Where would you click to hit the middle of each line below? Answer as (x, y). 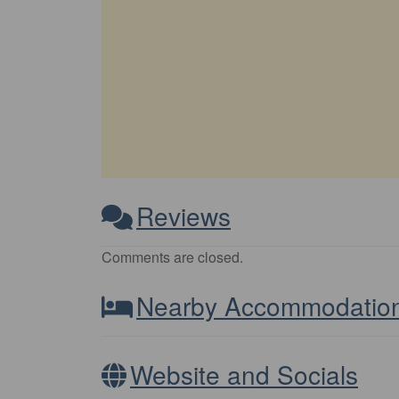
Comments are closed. (172, 257)
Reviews (183, 216)
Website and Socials (244, 375)
